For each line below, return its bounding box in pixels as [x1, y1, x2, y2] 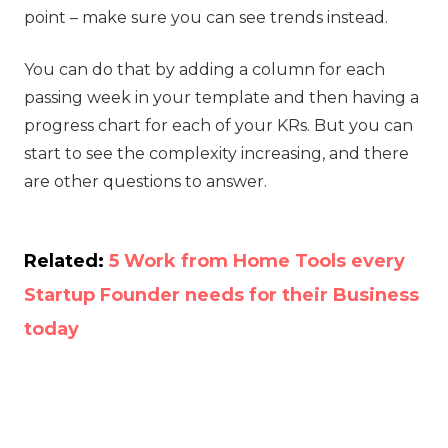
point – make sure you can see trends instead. [24, 7, 388, 27]
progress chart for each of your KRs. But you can [24, 115, 413, 135]
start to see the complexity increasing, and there [24, 143, 409, 163]
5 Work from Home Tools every [109, 249, 405, 272]
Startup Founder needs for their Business [24, 283, 419, 306]
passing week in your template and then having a [24, 87, 419, 107]
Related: [24, 249, 109, 272]
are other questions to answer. [24, 171, 267, 191]
